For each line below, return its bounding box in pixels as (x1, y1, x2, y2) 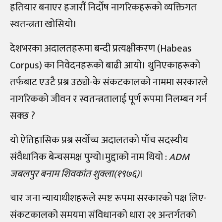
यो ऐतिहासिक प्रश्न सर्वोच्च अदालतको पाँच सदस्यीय (10, 132, 188, 149)
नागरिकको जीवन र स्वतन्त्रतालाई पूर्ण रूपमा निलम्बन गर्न (10, 91, 207, 108)
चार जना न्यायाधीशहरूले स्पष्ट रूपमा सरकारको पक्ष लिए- (10, 190, 207, 207)
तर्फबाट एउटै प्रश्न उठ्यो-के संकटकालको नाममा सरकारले (10, 74, 208, 91)
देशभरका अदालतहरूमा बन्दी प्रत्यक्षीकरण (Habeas (10, 40, 192, 57)
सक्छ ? (10, 108, 35, 125)
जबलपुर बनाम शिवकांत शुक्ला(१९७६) (10, 166, 139, 183)
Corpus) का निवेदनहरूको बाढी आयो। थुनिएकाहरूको (10, 57, 200, 74)
